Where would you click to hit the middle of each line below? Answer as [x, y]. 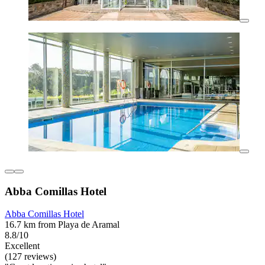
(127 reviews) [30, 257]
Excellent [22, 246]
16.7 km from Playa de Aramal [62, 225]
